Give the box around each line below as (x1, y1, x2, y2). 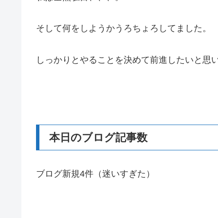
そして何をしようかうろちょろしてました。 (36, 23, 211, 34)
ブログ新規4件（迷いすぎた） (36, 169, 155, 179)
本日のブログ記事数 (49, 131, 147, 144)
